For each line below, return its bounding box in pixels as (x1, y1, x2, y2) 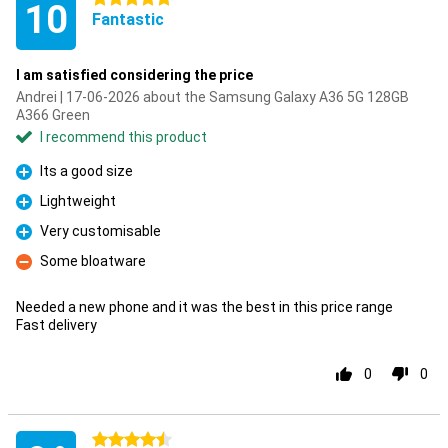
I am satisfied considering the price (16, 67, 253, 83)
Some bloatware (40, 253, 146, 269)
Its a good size (40, 163, 133, 179)
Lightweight (40, 193, 116, 209)
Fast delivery (16, 317, 97, 333)
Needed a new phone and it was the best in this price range (16, 299, 393, 315)
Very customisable (40, 223, 161, 239)
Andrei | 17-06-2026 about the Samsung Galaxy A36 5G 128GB (16, 89, 409, 105)
